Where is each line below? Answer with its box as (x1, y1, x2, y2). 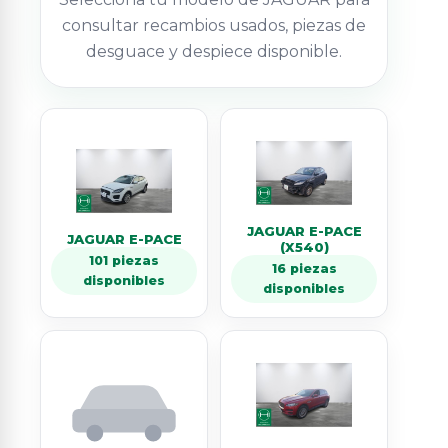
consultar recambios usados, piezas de (62, 16, 366, 35)
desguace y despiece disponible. (86, 42, 342, 61)
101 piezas (89, 253, 159, 268)
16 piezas (271, 261, 337, 276)
